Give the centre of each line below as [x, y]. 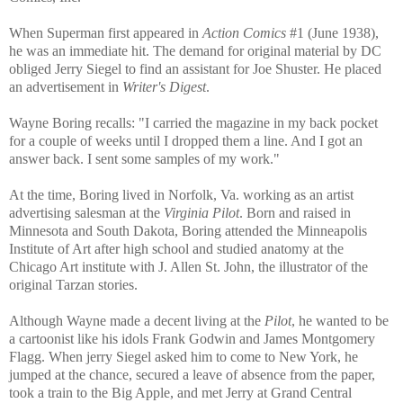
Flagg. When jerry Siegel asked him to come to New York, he [184, 357]
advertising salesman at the [86, 213]
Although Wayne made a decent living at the [137, 321]
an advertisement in [66, 87]
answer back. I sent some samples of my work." [146, 159]
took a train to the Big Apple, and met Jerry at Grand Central [180, 393]
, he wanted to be [340, 321]
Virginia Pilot [201, 213]
